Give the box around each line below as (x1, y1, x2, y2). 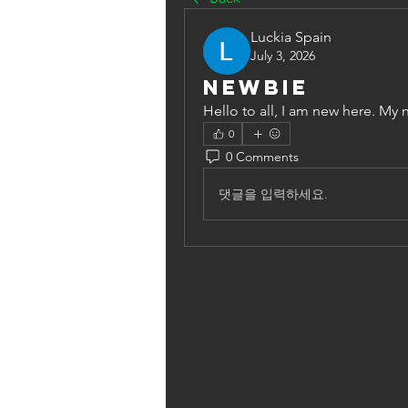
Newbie (203, 75, 309, 100)
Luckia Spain (250, 28, 331, 46)
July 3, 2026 (250, 47, 315, 64)
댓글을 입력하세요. (219, 185, 328, 202)
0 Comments (226, 148, 299, 165)
